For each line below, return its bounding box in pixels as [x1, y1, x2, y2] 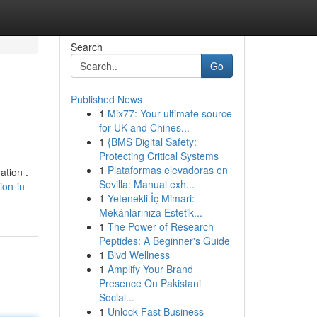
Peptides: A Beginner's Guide [98, 234, 230, 248]
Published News [70, 92, 142, 106]
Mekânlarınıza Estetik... [98, 205, 202, 219]
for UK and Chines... [98, 120, 190, 134]
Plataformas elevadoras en [107, 163, 228, 177]
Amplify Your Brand [107, 262, 193, 276]
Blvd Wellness [107, 248, 170, 262]
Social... [98, 290, 134, 304]
